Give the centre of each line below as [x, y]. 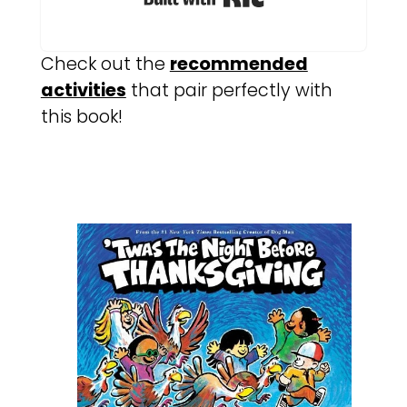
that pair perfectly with [229, 90]
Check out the [105, 64]
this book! [81, 116]
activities [83, 90]
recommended [238, 64]
